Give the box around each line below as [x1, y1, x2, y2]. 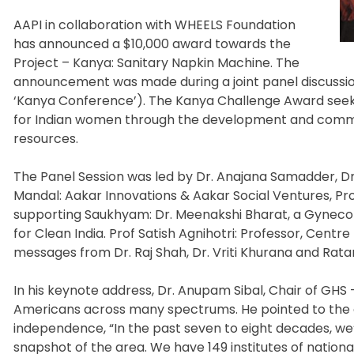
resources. [13, 129, 78, 148]
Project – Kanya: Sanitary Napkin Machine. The [13, 53, 299, 72]
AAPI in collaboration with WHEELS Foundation [13, 15, 296, 34]
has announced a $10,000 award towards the [13, 34, 291, 53]
